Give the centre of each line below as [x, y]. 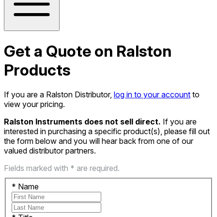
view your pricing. [34, 104]
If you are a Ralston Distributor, [59, 95]
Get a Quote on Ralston [88, 51]
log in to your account [152, 95]
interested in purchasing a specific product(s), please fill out [107, 132]
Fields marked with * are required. [62, 168]
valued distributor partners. [50, 151]
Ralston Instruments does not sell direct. [83, 122]
